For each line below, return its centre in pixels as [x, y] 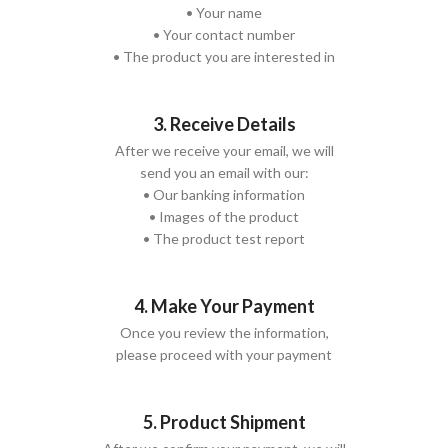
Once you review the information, [224, 332]
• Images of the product [224, 216]
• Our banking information [224, 194]
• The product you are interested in [224, 56]
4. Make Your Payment [224, 305]
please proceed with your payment [224, 354]
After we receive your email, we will [224, 150]
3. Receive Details [224, 123]
